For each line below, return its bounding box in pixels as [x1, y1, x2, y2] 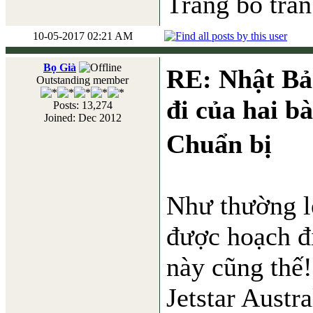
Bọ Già [43, 61, 76, 73]
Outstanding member [36, 74, 129, 86]
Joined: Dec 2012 [43, 112, 122, 124]
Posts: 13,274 [52, 99, 112, 111]
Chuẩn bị [166, 129, 272, 159]
